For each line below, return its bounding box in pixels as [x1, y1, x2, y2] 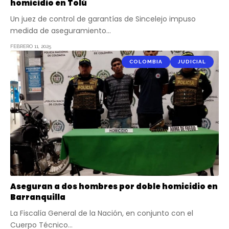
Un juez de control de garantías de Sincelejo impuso [10, 14, 196, 25]
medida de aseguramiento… [10, 26, 111, 36]
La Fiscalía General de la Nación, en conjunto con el [10, 208, 193, 219]
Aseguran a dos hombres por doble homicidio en [10, 181, 218, 192]
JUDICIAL [178, 59, 206, 65]
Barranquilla [10, 192, 65, 203]
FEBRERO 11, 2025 [10, 43, 51, 50]
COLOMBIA [129, 59, 163, 65]
